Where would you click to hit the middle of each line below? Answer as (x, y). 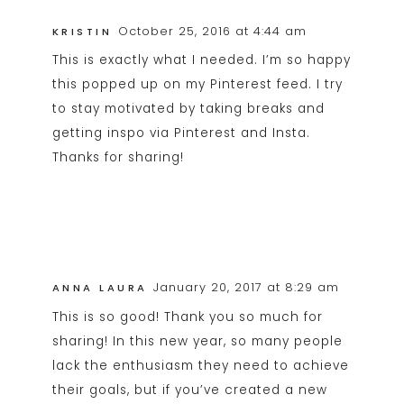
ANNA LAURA (100, 288)
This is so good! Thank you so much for (187, 317)
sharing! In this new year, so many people (197, 342)
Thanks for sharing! (118, 158)
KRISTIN (82, 31)
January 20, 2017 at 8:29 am (247, 288)
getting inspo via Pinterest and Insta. (181, 133)
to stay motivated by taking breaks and (188, 109)
